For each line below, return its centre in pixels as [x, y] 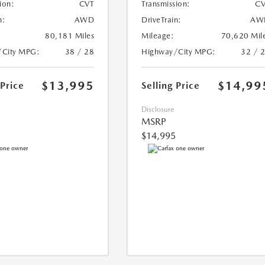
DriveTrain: [161, 20]
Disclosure [158, 110]
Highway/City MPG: [179, 52]
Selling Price [171, 86]
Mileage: [158, 36]
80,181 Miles [70, 36]
